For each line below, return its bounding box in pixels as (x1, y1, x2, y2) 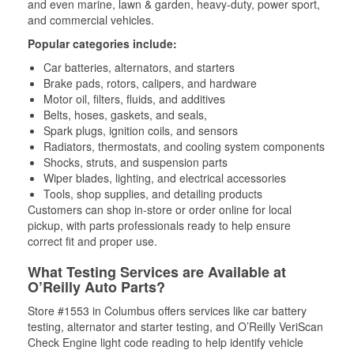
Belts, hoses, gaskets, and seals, (43, 107, 207, 122)
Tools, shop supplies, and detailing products (43, 186, 262, 201)
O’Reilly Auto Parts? (28, 277, 165, 297)
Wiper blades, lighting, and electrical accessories (43, 170, 286, 186)
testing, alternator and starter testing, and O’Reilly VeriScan (28, 318, 323, 334)
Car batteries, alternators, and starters (43, 59, 235, 75)
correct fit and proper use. (28, 233, 157, 249)
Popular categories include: (28, 36, 177, 51)
